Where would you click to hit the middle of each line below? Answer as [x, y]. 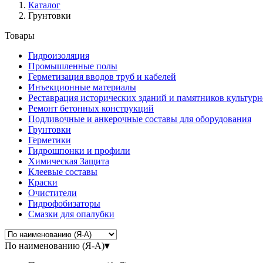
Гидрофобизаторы [64, 203]
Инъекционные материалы [82, 87]
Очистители [53, 193]
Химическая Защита [69, 161]
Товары [20, 35]
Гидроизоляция [59, 55]
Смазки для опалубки [71, 214]
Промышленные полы [73, 66]
